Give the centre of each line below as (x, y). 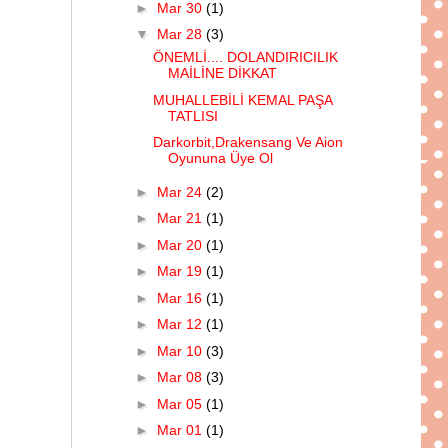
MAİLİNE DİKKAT (222, 73)
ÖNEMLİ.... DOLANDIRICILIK (245, 57)
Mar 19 (181, 271)
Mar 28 (181, 34)
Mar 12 (181, 324)
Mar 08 (181, 377)
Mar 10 (181, 350)
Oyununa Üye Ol (220, 158)
